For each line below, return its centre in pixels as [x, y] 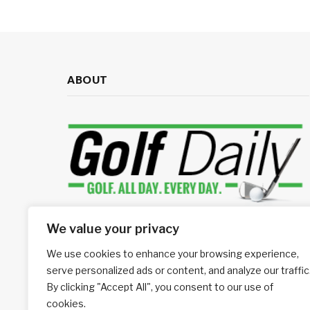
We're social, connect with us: [135, 260]
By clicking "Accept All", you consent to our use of [160, 287]
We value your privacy [113, 229]
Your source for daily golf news [137, 230]
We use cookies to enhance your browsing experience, [173, 254]
